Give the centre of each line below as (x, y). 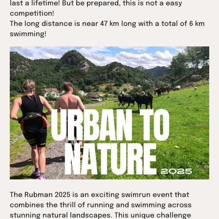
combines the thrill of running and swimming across (101, 205)
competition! (32, 13)
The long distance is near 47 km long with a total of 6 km (107, 24)
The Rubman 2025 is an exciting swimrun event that (99, 195)
